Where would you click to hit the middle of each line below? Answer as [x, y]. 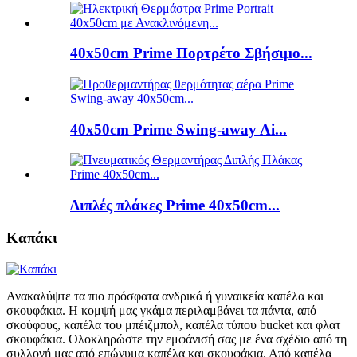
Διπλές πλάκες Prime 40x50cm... [175, 206]
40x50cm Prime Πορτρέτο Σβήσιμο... [191, 53]
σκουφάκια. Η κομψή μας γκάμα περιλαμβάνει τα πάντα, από [161, 310]
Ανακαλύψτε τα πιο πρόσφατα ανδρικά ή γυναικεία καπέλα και [165, 296]
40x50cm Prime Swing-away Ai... [178, 129]
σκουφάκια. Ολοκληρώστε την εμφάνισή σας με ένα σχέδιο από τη [177, 339]
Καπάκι [32, 237]
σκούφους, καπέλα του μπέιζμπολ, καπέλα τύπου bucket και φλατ [173, 324]
